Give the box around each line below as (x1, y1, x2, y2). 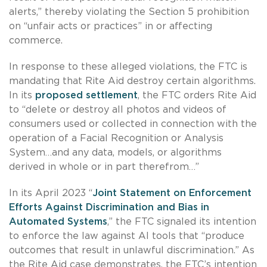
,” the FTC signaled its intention (107, 216, 256, 226)
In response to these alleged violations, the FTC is (9, 61, 247, 72)
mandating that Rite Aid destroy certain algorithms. (9, 76, 256, 86)
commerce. (9, 35, 63, 45)
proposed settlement (35, 90, 138, 100)
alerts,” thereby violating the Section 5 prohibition (9, 7, 249, 17)
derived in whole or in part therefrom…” (9, 162, 199, 172)
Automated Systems (9, 216, 107, 226)
